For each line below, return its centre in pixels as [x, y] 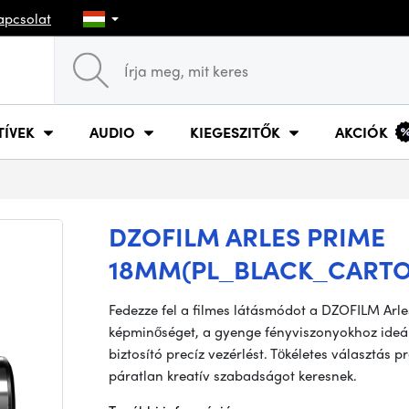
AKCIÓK [362, 131]
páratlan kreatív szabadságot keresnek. [233, 375]
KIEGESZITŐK [235, 131]
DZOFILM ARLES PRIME [247, 236]
